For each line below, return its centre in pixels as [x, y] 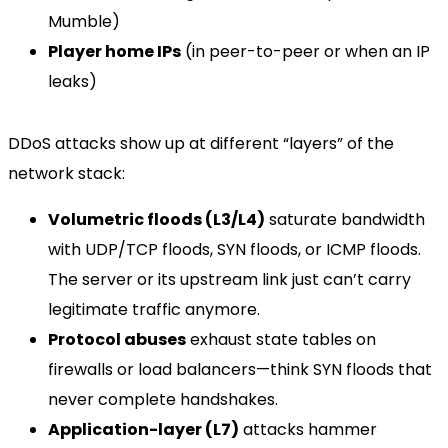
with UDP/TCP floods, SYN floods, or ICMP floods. [234, 249]
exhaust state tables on [281, 339]
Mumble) [84, 21]
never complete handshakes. [163, 399]
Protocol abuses [117, 339]
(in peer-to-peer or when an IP [305, 51]
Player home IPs [114, 51]
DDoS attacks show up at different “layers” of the [201, 143]
